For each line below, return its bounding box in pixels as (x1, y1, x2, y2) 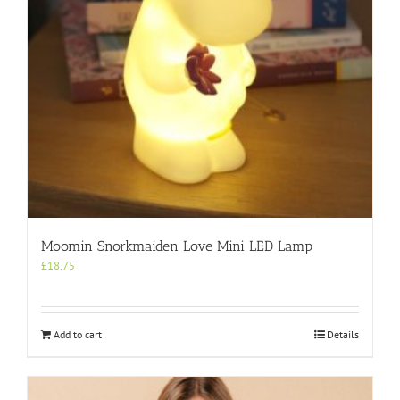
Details (327, 327, 359, 341)
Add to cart (54, 327, 102, 341)
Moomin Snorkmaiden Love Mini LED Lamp (41, 237, 312, 254)
